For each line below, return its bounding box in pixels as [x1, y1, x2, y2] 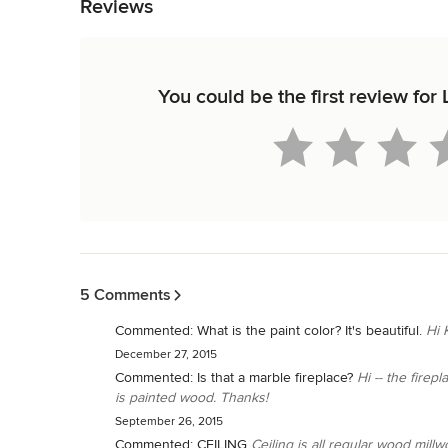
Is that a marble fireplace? [197, 369, 353, 387]
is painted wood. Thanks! [115, 389, 268, 407]
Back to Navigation [80, 254, 197, 272]
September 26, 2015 [115, 414, 223, 430]
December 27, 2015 [115, 347, 217, 363]
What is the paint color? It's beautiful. [197, 322, 422, 340]
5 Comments [80, 285, 171, 306]
